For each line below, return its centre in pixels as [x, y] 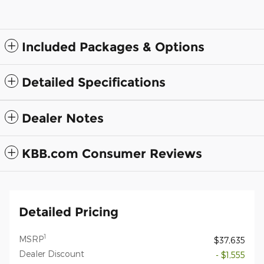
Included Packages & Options [113, 47]
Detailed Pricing [69, 212]
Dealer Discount [52, 253]
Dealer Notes [63, 118]
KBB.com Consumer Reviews [112, 153]
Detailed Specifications [94, 82]
